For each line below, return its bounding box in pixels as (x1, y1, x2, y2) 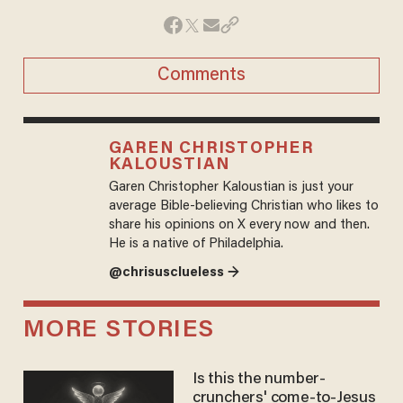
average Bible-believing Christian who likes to (108, 200, 379, 214)
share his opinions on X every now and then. (108, 219, 370, 233)
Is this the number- (192, 371, 326, 388)
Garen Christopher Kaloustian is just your (108, 181, 354, 195)
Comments (157, 67, 246, 85)
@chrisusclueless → (108, 266, 239, 281)
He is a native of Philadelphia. (108, 237, 283, 252)
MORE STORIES (22, 318, 215, 343)
